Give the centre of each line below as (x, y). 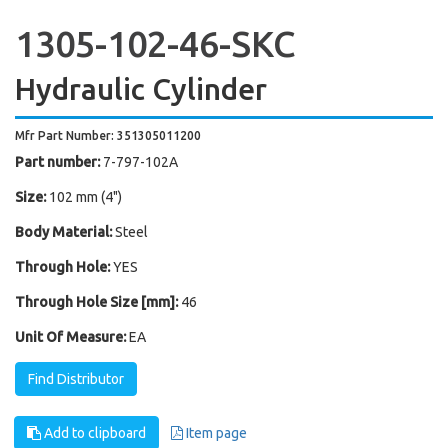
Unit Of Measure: (70, 337)
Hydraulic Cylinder (141, 89)
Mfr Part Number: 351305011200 (108, 135)
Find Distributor (76, 379)
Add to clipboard (93, 433)
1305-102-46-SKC (155, 43)
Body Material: (63, 232)
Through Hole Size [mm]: (96, 302)
